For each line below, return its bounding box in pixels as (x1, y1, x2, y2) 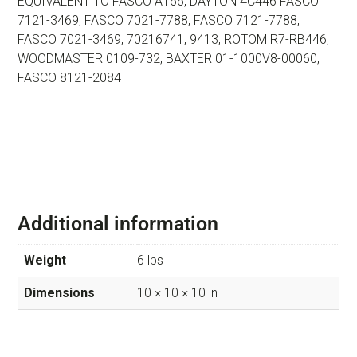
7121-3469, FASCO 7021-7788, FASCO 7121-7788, (18, 12, 300, 28)
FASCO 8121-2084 (18, 69, 121, 85)
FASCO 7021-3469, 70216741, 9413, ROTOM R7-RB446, (18, 31, 329, 47)
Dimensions (24, 284, 95, 300)
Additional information (18, 211, 218, 235)
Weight (24, 252, 66, 268)
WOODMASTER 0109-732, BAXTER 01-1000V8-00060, (18, 50, 320, 66)
